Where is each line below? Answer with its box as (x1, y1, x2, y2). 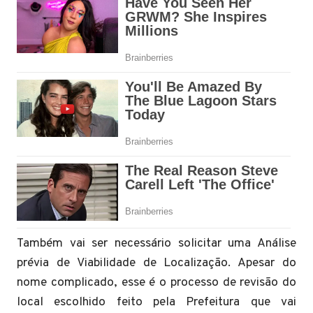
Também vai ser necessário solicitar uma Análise (17, 235, 296, 252)
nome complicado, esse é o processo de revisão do (17, 274, 296, 291)
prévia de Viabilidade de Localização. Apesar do (17, 254, 296, 271)
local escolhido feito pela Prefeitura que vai (17, 293, 296, 310)
